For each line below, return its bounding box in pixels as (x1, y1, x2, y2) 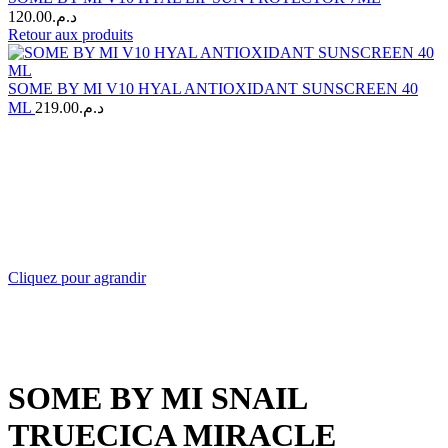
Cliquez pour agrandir (8, 269, 146, 286)
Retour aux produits (8, 26, 133, 43)
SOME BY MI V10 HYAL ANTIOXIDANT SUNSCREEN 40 (8, 80, 418, 97)
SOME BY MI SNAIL (8, 380, 306, 417)
